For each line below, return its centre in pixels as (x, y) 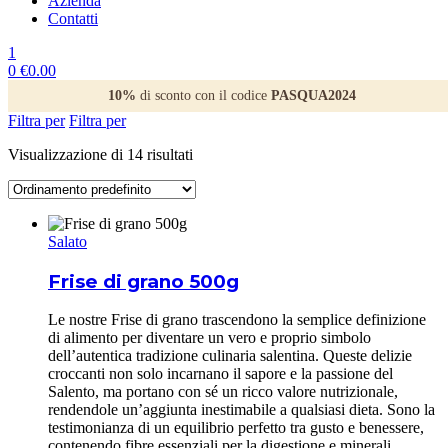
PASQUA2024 (313, 95)
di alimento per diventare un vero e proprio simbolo (209, 338)
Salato (67, 241)
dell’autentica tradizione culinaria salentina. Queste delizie (230, 356)
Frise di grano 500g (143, 281)
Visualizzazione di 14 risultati (100, 154)
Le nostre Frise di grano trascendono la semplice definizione (237, 320)
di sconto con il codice (203, 95)
